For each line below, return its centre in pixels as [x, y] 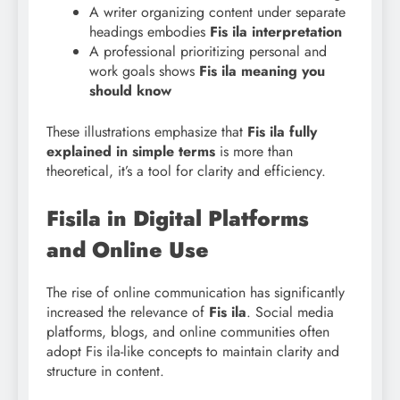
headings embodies [150, 31]
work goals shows [144, 71]
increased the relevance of [128, 312]
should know [130, 90]
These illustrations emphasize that [147, 131]
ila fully [293, 131]
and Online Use [128, 249]
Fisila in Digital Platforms [178, 218]
